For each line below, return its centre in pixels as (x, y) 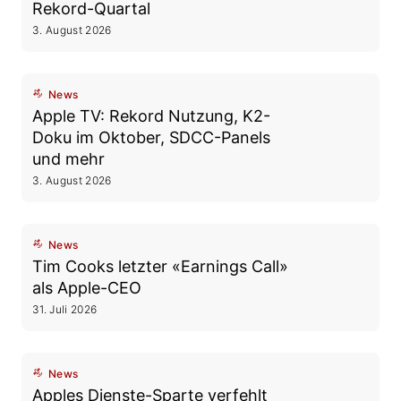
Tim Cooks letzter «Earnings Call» (160, 266)
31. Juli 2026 (65, 309)
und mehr (68, 159)
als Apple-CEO (87, 288)
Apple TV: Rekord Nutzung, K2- (151, 116)
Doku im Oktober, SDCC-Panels (151, 137)
